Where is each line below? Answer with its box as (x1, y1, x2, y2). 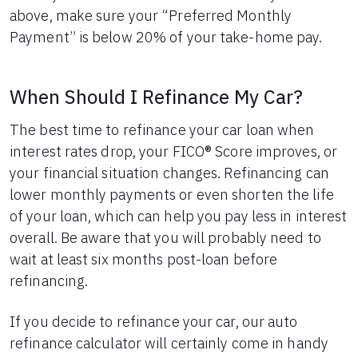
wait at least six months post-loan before (10, 250, 278, 268)
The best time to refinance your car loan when (10, 121, 315, 139)
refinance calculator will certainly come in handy (10, 334, 328, 352)
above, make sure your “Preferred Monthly (10, 6, 292, 25)
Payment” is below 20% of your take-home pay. (10, 28, 323, 46)
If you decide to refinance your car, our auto (10, 312, 298, 331)
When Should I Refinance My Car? (10, 84, 304, 109)
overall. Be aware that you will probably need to (10, 229, 321, 247)
